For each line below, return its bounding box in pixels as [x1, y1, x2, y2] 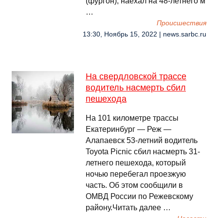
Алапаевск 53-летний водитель [86, 136, 198, 145]
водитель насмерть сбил [86, 83, 186, 92]
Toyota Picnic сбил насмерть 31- [86, 147, 200, 156]
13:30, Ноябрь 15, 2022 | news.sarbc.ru [83, 31, 206, 38]
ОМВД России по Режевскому [86, 192, 193, 200]
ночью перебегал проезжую [86, 170, 186, 178]
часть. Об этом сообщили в [86, 181, 183, 189]
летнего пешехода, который [86, 159, 186, 167]
